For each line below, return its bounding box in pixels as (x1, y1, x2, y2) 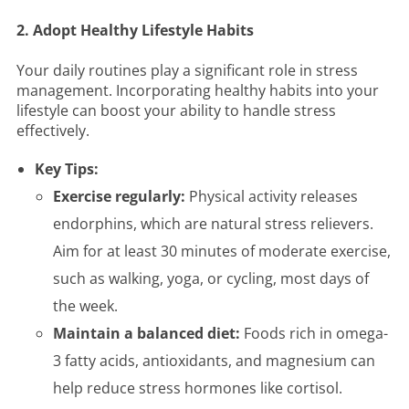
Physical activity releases (185, 185, 358, 206)
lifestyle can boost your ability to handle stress (16, 100, 336, 121)
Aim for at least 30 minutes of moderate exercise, (53, 240, 391, 261)
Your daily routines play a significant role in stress (16, 59, 358, 80)
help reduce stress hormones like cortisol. (53, 377, 342, 398)
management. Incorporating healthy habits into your (16, 79, 379, 100)
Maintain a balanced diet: (53, 322, 240, 343)
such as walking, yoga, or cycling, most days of (53, 267, 369, 288)
